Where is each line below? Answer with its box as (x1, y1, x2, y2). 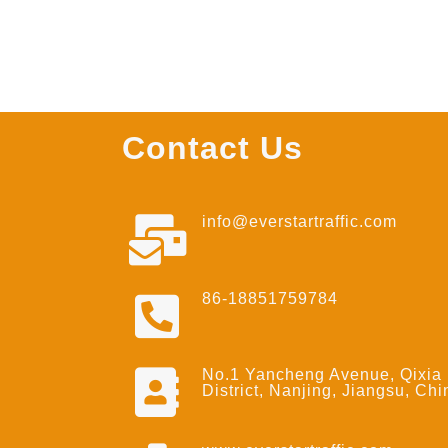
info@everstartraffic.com (202, 213, 398, 231)
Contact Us (122, 130, 303, 167)
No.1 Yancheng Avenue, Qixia (202, 366, 443, 384)
